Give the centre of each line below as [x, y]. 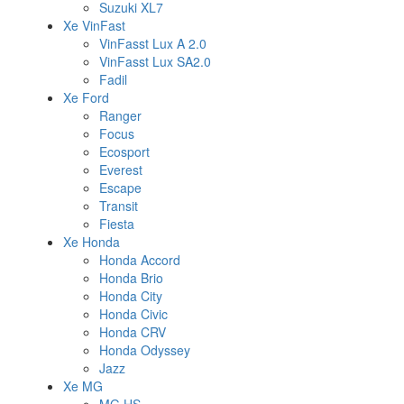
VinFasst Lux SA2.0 [155, 62]
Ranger [120, 116]
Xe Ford [86, 98]
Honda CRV [133, 332]
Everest [121, 170]
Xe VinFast [94, 26]
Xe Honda [92, 242]
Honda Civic [133, 314]
